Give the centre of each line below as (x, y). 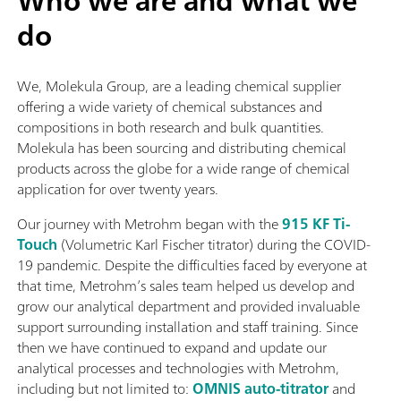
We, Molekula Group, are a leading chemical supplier (179, 86)
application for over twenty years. (118, 189)
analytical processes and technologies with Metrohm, (178, 368)
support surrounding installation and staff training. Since (188, 327)
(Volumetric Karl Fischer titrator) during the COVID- (214, 245)
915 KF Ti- (316, 224)
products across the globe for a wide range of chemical (183, 169)
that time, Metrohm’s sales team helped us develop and (186, 286)
